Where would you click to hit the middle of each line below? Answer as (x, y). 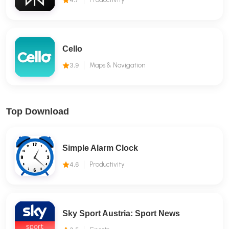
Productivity (107, 164)
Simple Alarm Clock (100, 148)
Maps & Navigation (117, 65)
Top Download (38, 111)
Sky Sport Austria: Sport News (121, 213)
